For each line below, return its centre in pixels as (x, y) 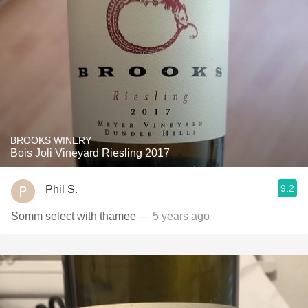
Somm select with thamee (74, 216)
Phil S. (62, 189)
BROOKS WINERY (51, 140)
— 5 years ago (173, 216)
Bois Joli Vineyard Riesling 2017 (90, 153)
